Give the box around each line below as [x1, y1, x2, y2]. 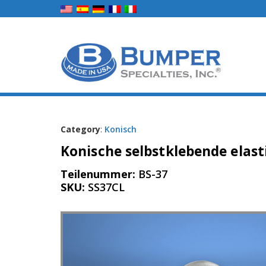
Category [61, 123, 100, 135]
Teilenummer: [61, 166, 138, 181]
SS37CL [88, 179, 125, 194]
